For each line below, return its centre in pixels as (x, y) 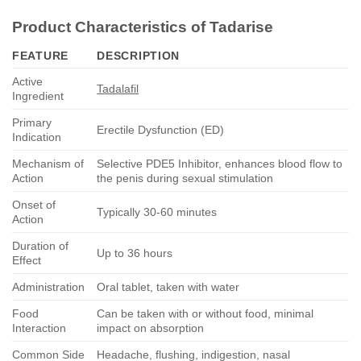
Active (27, 82)
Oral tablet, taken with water (168, 287)
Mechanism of (48, 164)
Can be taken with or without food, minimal (205, 314)
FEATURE (41, 56)
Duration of (40, 246)
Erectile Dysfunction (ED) (161, 130)
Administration (48, 287)
